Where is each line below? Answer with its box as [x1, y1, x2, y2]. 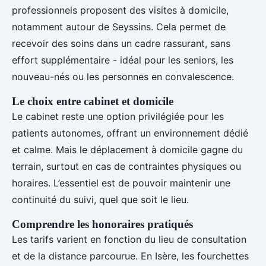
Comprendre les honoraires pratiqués [12, 218, 193, 231]
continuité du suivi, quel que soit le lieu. [12, 194, 189, 206]
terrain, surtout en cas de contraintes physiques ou [12, 160, 241, 173]
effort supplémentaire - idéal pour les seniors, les [12, 54, 233, 66]
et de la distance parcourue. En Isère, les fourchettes [12, 250, 249, 262]
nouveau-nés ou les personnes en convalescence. [12, 71, 234, 83]
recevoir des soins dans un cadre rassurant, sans [12, 37, 230, 50]
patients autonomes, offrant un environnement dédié [12, 127, 248, 140]
